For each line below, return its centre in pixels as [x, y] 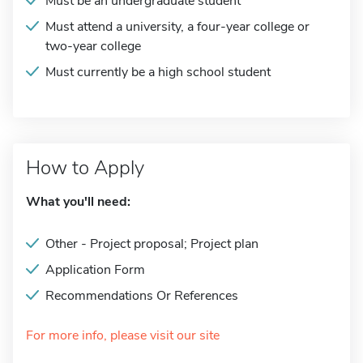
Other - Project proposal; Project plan [152, 244]
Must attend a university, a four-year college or [177, 27]
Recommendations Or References [142, 296]
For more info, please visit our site [123, 335]
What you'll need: [78, 202]
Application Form [95, 270]
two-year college [93, 46]
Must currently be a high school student [158, 72]
